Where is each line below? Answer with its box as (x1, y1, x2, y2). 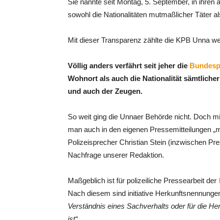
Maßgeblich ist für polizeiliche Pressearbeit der (68, 176, 217, 185)
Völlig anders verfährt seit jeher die (68, 61, 188, 70)
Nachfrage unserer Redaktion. (68, 151, 164, 159)
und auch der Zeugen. (68, 87, 144, 95)
